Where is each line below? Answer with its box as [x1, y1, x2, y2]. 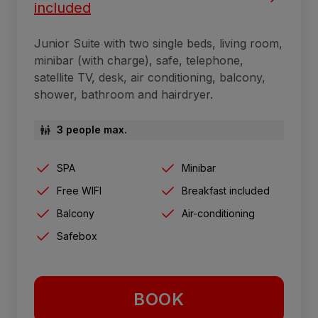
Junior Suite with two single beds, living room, [34, 36, 283, 51]
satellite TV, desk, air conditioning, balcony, [34, 70, 265, 85]
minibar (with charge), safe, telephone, [34, 53, 243, 68]
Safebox [57, 230, 97, 243]
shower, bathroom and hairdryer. [34, 87, 213, 102]
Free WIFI [57, 185, 102, 197]
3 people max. [57, 124, 127, 136]
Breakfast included [182, 185, 270, 197]
